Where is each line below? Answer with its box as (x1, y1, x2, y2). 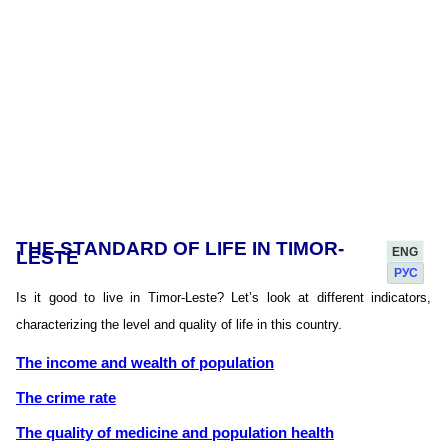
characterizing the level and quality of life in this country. (16, 317, 342, 333)
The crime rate (16, 390, 116, 407)
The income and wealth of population (16, 355, 274, 372)
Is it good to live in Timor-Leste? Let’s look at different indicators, (16, 290, 431, 306)
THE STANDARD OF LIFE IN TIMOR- (16, 238, 344, 260)
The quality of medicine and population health (16, 425, 334, 442)
